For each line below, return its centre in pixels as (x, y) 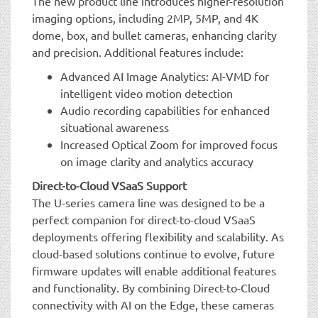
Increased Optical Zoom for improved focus (169, 144)
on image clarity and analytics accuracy (157, 161)
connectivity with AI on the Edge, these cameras (153, 304)
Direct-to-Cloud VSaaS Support (109, 185)
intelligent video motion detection (147, 93)
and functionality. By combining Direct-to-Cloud (151, 287)
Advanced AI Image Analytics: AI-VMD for (165, 76)
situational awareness (115, 127)
